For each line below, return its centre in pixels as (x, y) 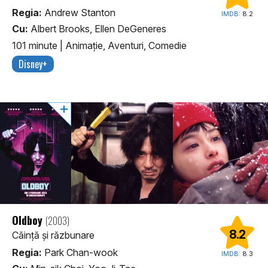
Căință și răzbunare (53, 235)
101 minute (36, 45)
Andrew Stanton (79, 13)
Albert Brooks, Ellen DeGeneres (97, 29)
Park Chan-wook (80, 252)
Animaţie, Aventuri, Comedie (126, 45)
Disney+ (33, 64)
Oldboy (29, 220)
